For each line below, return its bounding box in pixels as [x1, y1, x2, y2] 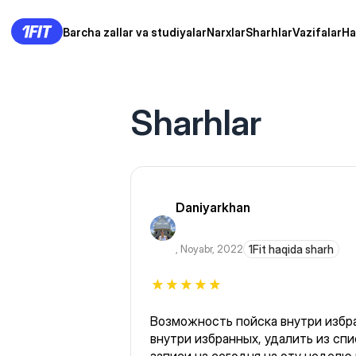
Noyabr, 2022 [180, 242, 243, 256]
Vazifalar [292, 25, 342, 39]
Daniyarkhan [175, 199, 250, 216]
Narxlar [207, 25, 246, 39]
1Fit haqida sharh [248, 242, 334, 257]
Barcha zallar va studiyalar [63, 25, 207, 39]
